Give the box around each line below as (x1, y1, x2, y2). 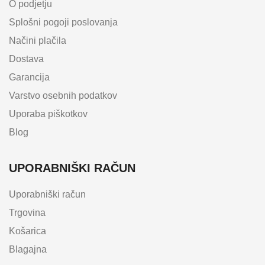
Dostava (9, 54, 44, 64)
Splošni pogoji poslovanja (9, 17, 118, 27)
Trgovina (9, 208, 46, 218)
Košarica (9, 226, 46, 236)
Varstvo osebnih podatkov (9, 91, 117, 101)
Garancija (9, 72, 50, 82)
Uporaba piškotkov (9, 109, 88, 119)
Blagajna (9, 244, 47, 254)
